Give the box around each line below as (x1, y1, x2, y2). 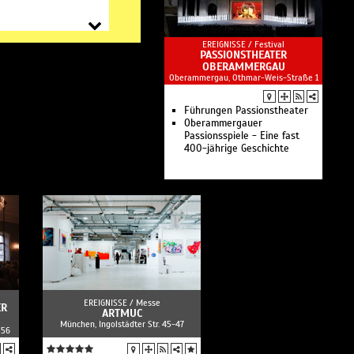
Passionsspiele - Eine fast (184, 130, 299, 142)
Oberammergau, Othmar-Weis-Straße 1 (168, 72, 318, 83)
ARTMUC (101, 307, 142, 320)
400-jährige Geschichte (184, 142, 289, 155)
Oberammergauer (184, 117, 262, 130)
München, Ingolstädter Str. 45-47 (59, 318, 184, 330)
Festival (254, 39, 284, 50)
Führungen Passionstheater (184, 104, 308, 117)
